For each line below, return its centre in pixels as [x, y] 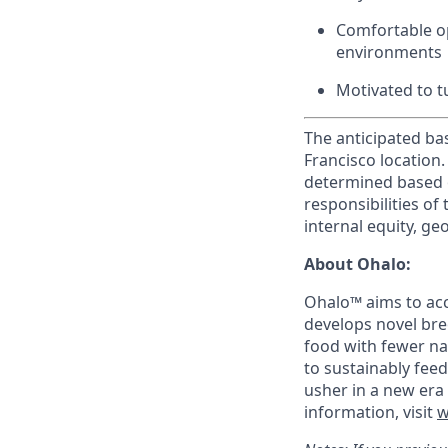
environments [389, 52]
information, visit [370, 412]
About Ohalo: [357, 264]
